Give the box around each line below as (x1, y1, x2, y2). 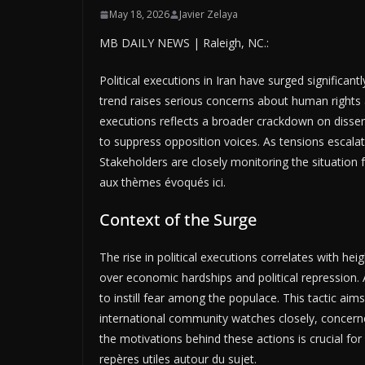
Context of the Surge (99, 209, 257, 231)
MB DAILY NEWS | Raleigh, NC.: (99, 35, 269, 51)
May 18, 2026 (109, 7, 169, 22)
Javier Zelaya (179, 7, 238, 22)
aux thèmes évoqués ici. (99, 174, 226, 191)
